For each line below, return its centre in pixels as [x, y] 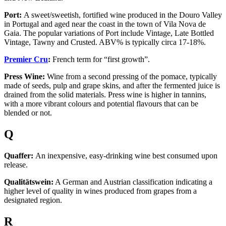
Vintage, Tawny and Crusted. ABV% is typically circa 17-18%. [105, 42]
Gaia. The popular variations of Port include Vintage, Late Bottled [109, 33]
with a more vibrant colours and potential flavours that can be [101, 103]
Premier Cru [26, 59]
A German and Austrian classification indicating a [133, 182]
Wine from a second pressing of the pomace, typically [131, 76]
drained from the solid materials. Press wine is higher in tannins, [105, 94]
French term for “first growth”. [101, 59]
